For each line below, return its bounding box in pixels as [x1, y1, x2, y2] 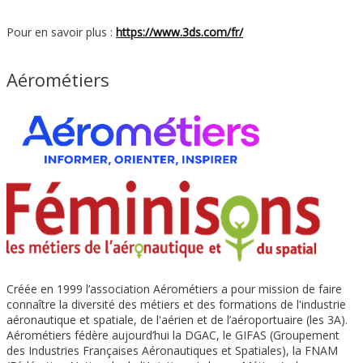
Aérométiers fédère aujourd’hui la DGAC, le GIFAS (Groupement [6, 327, 340, 343]
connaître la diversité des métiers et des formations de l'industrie [6, 296, 346, 312]
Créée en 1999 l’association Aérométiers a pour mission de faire [6, 280, 342, 297]
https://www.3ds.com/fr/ [116, 23, 243, 40]
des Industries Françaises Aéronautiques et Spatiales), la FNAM [6, 342, 338, 358]
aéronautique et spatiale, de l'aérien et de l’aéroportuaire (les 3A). [6, 311, 348, 327]
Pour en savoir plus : [6, 23, 116, 40]
